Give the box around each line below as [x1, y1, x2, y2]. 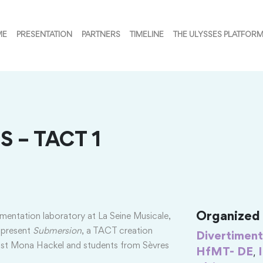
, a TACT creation [82, 227, 153, 235]
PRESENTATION [16, 32, 73, 39]
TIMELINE [130, 32, 164, 39]
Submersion [33, 227, 82, 235]
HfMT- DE [196, 247, 253, 258]
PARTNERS [82, 32, 121, 39]
